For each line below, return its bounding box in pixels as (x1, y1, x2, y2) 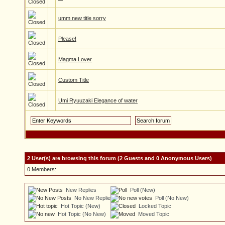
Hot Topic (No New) (58, 211, 106, 217)
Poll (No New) (155, 195, 189, 201)
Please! (58, 36, 76, 42)
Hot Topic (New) (61, 203, 100, 209)
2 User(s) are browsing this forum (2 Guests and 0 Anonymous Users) (27, 155, 212, 161)
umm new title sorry (58, 15, 106, 21)
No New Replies (74, 195, 114, 201)
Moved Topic (138, 211, 169, 217)
